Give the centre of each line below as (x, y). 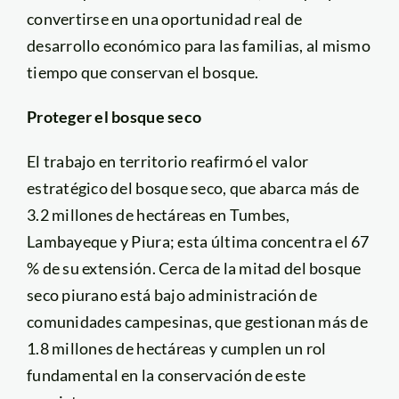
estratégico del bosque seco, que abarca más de (193, 188)
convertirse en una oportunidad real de (164, 19)
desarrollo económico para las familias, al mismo (198, 46)
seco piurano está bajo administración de (171, 295)
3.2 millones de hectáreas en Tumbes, (158, 215)
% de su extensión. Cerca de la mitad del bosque (194, 269)
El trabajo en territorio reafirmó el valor (167, 162)
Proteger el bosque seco (114, 117)
